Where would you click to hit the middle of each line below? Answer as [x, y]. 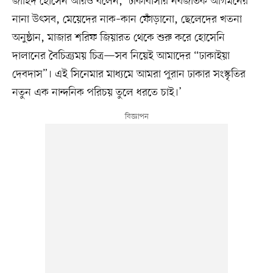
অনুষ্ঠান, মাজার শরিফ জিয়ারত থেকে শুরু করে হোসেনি [118, 37]
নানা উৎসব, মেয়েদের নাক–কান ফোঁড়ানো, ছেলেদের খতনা [127, 19]
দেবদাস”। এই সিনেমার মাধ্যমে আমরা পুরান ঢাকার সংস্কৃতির [129, 74]
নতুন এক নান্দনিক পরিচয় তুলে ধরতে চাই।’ [97, 92]
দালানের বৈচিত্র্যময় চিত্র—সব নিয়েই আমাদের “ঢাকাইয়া [121, 56]
